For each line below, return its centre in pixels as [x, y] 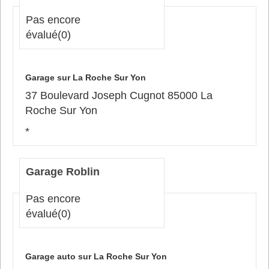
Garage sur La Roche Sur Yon [86, 77]
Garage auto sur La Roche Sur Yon [96, 256]
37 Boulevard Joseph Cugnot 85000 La [119, 95]
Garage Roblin [63, 171]
